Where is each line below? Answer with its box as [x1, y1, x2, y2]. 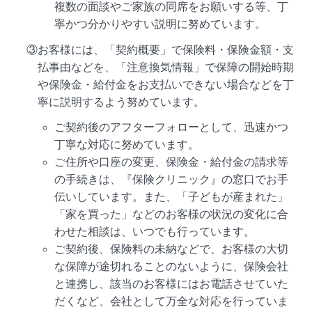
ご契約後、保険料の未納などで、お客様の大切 [54, 242, 289, 255]
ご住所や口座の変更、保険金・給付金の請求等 [54, 155, 289, 168]
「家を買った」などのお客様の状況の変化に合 [54, 208, 289, 220]
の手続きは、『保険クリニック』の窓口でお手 [54, 173, 289, 185]
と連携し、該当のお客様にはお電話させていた [54, 277, 289, 290]
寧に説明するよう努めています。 [38, 95, 205, 108]
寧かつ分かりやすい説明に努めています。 [54, 18, 267, 31]
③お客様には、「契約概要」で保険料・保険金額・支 [26, 43, 295, 56]
